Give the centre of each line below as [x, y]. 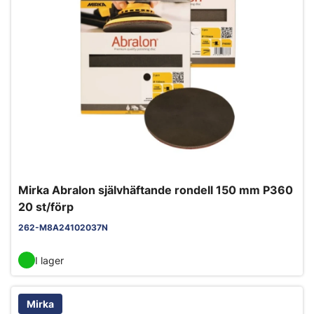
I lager [49, 260]
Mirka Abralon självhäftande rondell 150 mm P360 [156, 190]
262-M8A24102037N [63, 228]
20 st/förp [46, 207]
